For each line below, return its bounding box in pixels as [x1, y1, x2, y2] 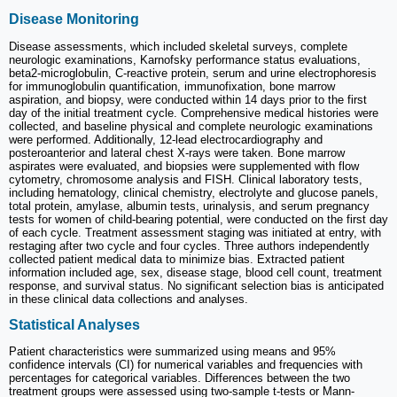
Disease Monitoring [9, 12, 139, 27]
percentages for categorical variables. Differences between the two [9, 371, 350, 385]
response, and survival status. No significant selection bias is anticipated [9, 278, 384, 292]
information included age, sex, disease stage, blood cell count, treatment [9, 265, 382, 279]
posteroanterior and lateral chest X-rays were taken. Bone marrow [9, 145, 345, 160]
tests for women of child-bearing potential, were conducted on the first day [9, 212, 388, 226]
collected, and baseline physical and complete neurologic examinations [9, 119, 373, 133]
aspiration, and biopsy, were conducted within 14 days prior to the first [9, 92, 367, 106]
